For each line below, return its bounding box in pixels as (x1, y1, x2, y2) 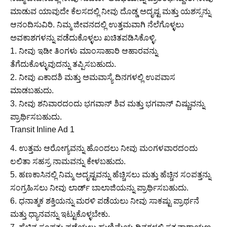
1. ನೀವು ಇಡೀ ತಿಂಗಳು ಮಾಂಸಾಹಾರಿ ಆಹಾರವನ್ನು (10, 47, 158, 56)
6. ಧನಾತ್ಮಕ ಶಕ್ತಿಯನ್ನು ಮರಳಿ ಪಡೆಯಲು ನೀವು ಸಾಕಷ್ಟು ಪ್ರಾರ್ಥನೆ (10, 197, 199, 206)
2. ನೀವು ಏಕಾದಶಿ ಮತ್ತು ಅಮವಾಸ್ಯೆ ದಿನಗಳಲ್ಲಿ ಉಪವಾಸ (10, 73, 175, 82)
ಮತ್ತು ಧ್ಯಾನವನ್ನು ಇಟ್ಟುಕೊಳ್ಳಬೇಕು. (10, 210, 110, 219)
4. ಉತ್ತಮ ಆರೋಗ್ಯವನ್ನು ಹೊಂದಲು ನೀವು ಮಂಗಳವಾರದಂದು (10, 144, 198, 153)
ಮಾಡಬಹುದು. (10, 86, 54, 95)
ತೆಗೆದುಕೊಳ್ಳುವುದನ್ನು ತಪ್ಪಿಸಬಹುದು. (10, 60, 116, 69)
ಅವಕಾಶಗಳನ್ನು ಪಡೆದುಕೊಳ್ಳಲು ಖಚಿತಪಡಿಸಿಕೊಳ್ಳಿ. (10, 33, 157, 43)
